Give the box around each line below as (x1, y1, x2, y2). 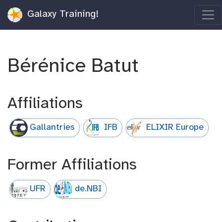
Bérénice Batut (7, 56, 144, 77)
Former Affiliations (7, 157, 137, 174)
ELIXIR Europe (146, 122, 204, 132)
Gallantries (30, 122, 75, 132)
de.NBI (74, 184, 102, 194)
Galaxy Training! (24, 9, 99, 20)
